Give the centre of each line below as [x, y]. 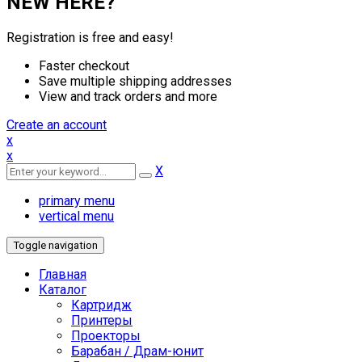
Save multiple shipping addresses [135, 81]
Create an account [57, 124]
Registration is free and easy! [90, 37]
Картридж [101, 305]
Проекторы [106, 335]
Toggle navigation [55, 245]
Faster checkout [84, 65]
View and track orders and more [128, 96]
